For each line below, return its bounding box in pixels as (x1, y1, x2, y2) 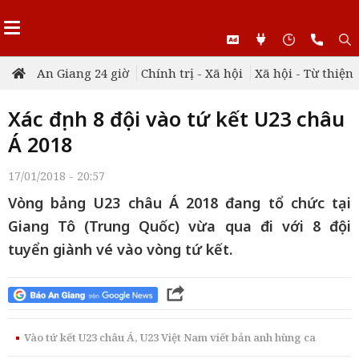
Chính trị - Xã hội (141, 65, 243, 81)
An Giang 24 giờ (37, 65, 129, 81)
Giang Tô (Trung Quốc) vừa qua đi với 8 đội (8, 216, 351, 236)
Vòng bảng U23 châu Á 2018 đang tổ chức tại (8, 193, 351, 212)
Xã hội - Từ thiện (255, 65, 353, 81)
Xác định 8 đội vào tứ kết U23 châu (8, 105, 345, 132)
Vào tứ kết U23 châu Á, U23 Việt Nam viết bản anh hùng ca (24, 330, 316, 345)
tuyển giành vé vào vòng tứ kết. (8, 240, 232, 259)
